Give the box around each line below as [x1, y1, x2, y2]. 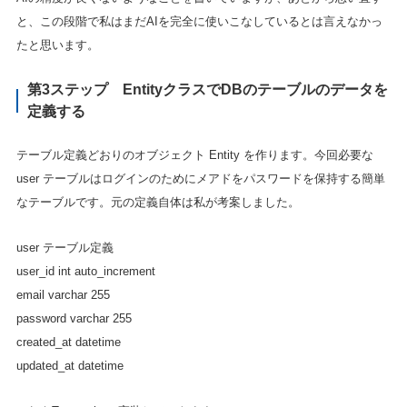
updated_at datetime [15, 359, 124, 373]
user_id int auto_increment [15, 264, 155, 279]
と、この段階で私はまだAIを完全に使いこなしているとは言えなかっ [15, 14, 382, 28]
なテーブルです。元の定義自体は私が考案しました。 [15, 195, 300, 210]
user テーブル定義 [15, 241, 114, 255]
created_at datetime [15, 335, 121, 350]
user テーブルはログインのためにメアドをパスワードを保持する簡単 [15, 172, 385, 186]
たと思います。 [15, 37, 99, 52]
